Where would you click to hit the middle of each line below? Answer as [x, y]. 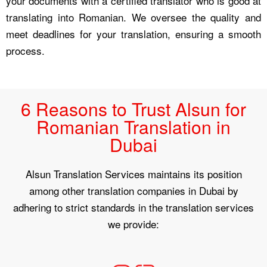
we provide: [133, 223]
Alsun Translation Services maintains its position [133, 173]
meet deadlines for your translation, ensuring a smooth [133, 33]
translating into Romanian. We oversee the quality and [133, 17]
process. [25, 50]
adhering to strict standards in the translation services [133, 207]
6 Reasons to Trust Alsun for [133, 108]
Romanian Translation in [133, 126]
